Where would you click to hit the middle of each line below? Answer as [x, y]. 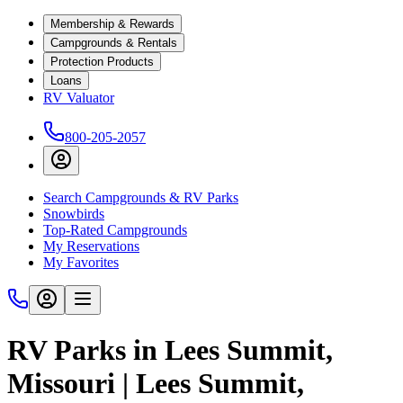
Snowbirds [74, 214]
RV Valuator [79, 98]
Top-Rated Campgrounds [115, 230]
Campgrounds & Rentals [114, 43]
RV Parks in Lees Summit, [170, 350]
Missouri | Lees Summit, [156, 384]
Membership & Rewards [112, 24]
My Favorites [81, 262]
